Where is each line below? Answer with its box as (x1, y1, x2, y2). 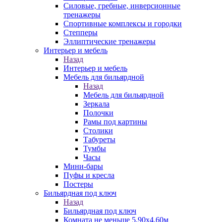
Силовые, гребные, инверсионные (63, 1, 180, 10)
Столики (83, 126, 113, 135)
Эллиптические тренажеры (63, 37, 156, 46)
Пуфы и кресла (63, 171, 114, 179)
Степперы (63, 28, 98, 37)
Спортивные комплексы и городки (63, 19, 182, 28)
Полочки (83, 109, 113, 117)
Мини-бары (63, 162, 103, 170)
